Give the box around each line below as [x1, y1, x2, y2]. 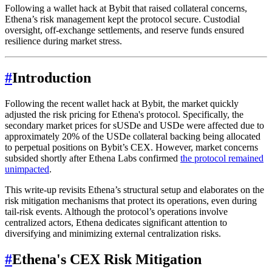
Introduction [12, 69, 91, 86]
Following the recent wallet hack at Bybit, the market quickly [5, 98, 239, 109]
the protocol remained [180, 152, 263, 163]
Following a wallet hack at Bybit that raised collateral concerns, [5, 3, 247, 14]
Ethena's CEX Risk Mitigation [12, 251, 202, 267]
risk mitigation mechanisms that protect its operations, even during [5, 195, 257, 206]
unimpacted [5, 163, 49, 174]
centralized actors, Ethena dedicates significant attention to [5, 217, 227, 228]
